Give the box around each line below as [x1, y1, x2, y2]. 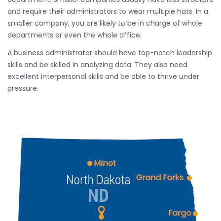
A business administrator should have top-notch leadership [7, 48, 212, 58]
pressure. [7, 83, 38, 93]
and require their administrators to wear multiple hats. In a [7, 6, 208, 16]
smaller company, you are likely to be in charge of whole [7, 18, 202, 28]
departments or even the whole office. [7, 30, 142, 40]
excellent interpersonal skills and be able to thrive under [7, 72, 199, 81]
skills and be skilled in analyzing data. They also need [7, 60, 187, 70]
